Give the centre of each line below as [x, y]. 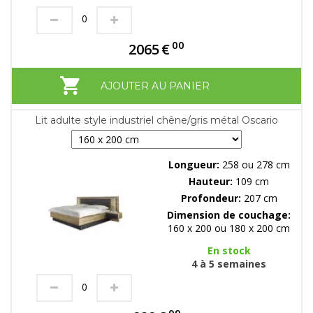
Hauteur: [212, 181]
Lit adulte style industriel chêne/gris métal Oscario [156, 120]
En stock [229, 250]
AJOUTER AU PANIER [155, 86]
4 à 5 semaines [229, 263]
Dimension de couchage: [229, 214]
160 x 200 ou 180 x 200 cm [229, 228]
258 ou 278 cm [256, 164]
